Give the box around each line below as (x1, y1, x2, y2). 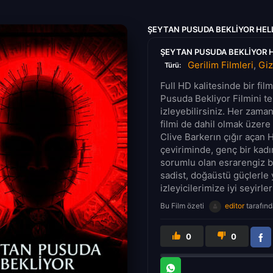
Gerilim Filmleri (187, 58, 253, 71)
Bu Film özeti (160, 201, 206, 210)
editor (223, 201, 246, 210)
